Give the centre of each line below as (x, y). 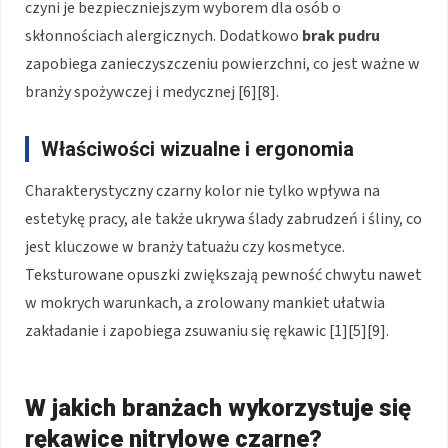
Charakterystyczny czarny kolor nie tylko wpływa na (202, 190)
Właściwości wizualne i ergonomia (197, 148)
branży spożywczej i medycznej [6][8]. (152, 91)
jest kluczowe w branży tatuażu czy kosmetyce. (185, 246)
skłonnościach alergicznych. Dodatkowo (163, 35)
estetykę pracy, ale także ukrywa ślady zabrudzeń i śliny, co (223, 218)
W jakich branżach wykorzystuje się (218, 407)
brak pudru (341, 35)
